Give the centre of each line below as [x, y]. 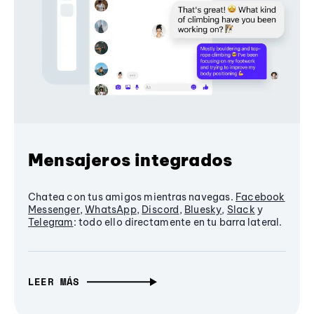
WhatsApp [111, 210]
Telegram [51, 223]
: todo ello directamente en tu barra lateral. [178, 223]
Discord [161, 210]
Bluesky [203, 210]
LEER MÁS [54, 282]
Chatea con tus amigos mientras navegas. [132, 197]
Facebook [260, 197]
